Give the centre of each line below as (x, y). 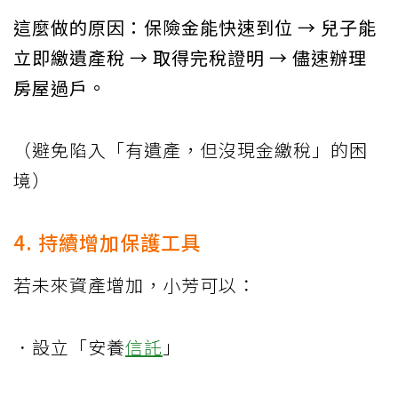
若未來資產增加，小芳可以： (135, 285)
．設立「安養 (69, 347)
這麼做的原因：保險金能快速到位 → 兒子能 (195, 28)
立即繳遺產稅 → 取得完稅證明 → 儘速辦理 (190, 58)
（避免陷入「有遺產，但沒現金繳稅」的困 (191, 150)
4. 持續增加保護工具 (107, 242)
